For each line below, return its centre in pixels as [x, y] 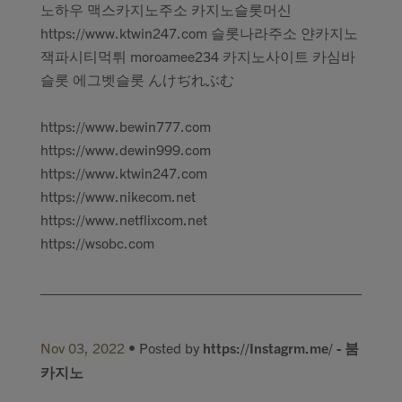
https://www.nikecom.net [118, 196]
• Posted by [164, 347]
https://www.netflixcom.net [124, 219]
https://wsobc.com [97, 242]
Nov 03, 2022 [83, 347]
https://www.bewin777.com [126, 126]
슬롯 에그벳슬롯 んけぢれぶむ [137, 79]
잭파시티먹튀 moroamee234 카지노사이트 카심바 [198, 56]
